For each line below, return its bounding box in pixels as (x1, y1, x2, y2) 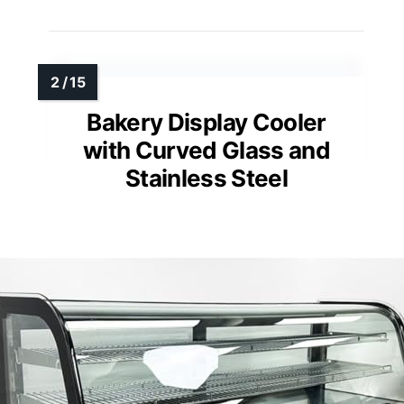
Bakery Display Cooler (87, 108, 326, 137)
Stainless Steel (124, 164, 289, 193)
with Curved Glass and (82, 136, 331, 165)
